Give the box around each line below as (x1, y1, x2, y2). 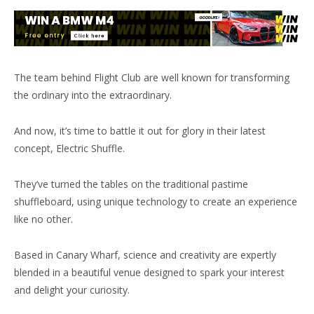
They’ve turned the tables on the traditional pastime (14, 177, 248, 191)
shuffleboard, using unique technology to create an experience (14, 194, 297, 208)
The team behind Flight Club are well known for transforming (14, 70, 289, 84)
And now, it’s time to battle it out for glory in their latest (14, 123, 266, 137)
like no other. (14, 212, 73, 226)
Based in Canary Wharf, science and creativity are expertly (14, 247, 276, 261)
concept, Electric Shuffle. (14, 141, 125, 155)
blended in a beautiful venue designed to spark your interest (14, 265, 285, 279)
